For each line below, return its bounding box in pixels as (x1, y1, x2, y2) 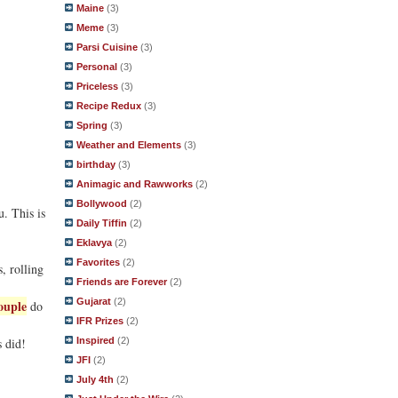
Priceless (76, 81, 118, 92)
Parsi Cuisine (76, 42, 138, 52)
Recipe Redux (76, 100, 141, 111)
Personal (76, 61, 117, 72)
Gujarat (76, 296, 111, 306)
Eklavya (76, 237, 112, 248)
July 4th (76, 374, 114, 385)
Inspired (76, 335, 115, 346)
